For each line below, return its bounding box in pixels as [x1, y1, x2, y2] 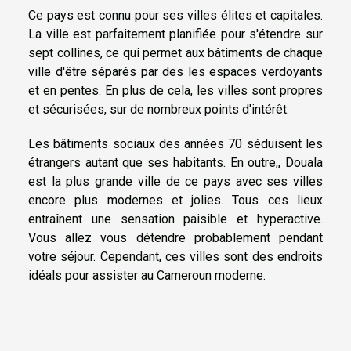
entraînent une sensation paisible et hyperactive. [28, 211, 323, 226]
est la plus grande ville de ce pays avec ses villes [28, 173, 323, 189]
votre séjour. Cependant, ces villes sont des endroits [28, 248, 323, 264]
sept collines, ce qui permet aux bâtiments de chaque [28, 45, 323, 60]
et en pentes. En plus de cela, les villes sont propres [28, 82, 323, 98]
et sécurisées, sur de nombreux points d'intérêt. [28, 101, 289, 117]
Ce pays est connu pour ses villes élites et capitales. [28, 7, 323, 23]
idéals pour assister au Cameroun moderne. [28, 267, 266, 283]
